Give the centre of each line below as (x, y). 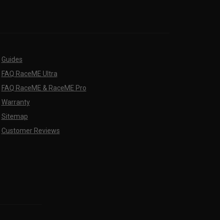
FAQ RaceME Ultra (29, 74)
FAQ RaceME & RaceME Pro (44, 88)
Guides (12, 60)
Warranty (15, 102)
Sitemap (14, 117)
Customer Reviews (30, 131)
